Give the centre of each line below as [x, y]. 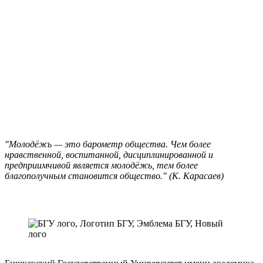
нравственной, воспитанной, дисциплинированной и [109, 154]
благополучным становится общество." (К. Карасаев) [114, 176]
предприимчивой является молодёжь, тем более [101, 165]
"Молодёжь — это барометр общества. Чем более [108, 144]
